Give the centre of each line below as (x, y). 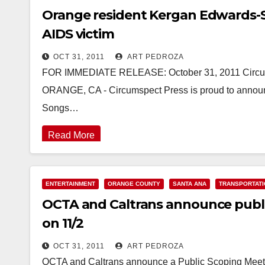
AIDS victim (78, 34)
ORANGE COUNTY (134, 184)
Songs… (60, 108)
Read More (71, 135)
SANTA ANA (190, 184)
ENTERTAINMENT (70, 184)
